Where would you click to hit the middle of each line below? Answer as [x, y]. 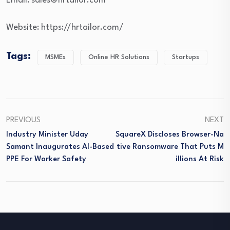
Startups [186, 57]
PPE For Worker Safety [46, 159]
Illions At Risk [200, 159]
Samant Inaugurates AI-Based [60, 147]
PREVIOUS [23, 120]
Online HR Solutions [119, 57]
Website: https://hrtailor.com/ [65, 27]
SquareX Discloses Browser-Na [170, 135]
